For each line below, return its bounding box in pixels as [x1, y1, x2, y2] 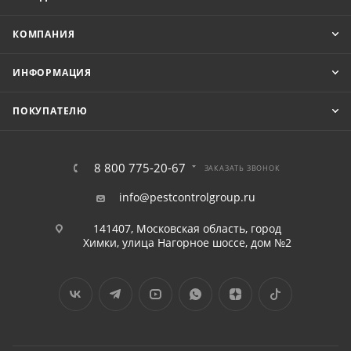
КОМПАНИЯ [13, 27, 75, 41]
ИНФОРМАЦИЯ [13, 66, 92, 79]
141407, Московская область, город [92, 221, 281, 236]
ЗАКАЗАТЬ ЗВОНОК [204, 163, 280, 173]
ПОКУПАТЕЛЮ [13, 104, 88, 118]
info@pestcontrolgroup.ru [118, 190, 255, 204]
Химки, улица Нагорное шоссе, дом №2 [82, 235, 291, 250]
